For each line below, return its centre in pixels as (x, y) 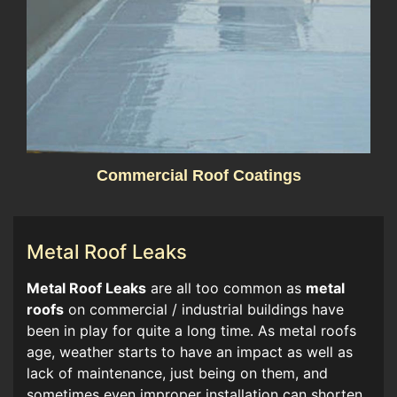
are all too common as (226, 288)
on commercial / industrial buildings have (204, 309)
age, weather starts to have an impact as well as (190, 351)
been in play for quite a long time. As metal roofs (191, 330)
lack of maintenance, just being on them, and (177, 373)
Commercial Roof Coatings (198, 175)
